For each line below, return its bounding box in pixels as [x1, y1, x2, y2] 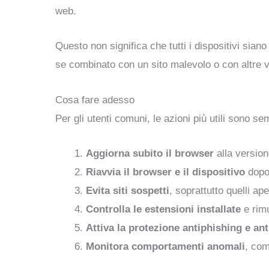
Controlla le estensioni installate [86, 203, 241, 215]
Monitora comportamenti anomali [86, 240, 245, 252]
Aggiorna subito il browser [86, 147, 214, 159]
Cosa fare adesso [55, 94, 134, 106]
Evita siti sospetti [86, 184, 169, 196]
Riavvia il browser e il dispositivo [86, 166, 245, 178]
